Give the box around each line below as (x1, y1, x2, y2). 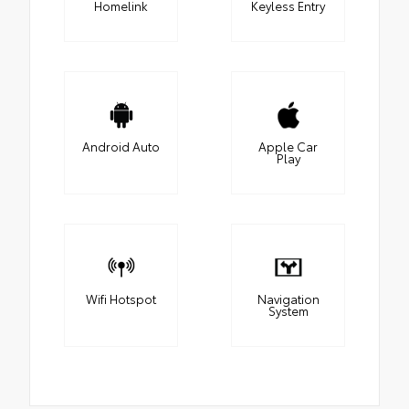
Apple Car (258, 138, 318, 155)
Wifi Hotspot (86, 290, 156, 308)
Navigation (257, 290, 320, 308)
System (267, 302, 309, 320)
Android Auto (82, 138, 160, 155)
